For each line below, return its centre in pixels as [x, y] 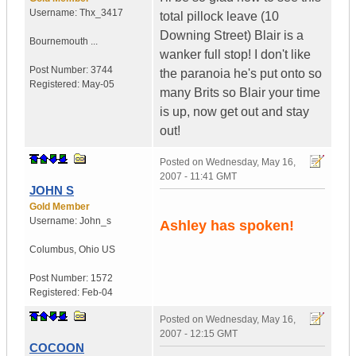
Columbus [52, 250]
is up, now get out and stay [234, 112]
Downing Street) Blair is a [232, 36]
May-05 [98, 85]
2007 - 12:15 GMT [199, 334]
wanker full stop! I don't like [235, 55]
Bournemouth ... [64, 42]
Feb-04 [97, 293]
